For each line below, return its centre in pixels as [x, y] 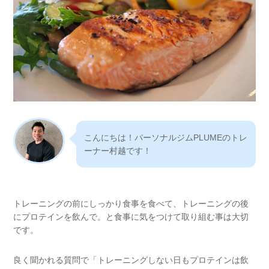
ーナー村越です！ [118, 150]
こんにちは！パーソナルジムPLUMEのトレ [166, 137]
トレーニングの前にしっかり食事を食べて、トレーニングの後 [131, 203]
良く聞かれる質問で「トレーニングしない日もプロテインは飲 [131, 260]
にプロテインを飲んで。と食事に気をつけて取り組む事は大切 [131, 216]
